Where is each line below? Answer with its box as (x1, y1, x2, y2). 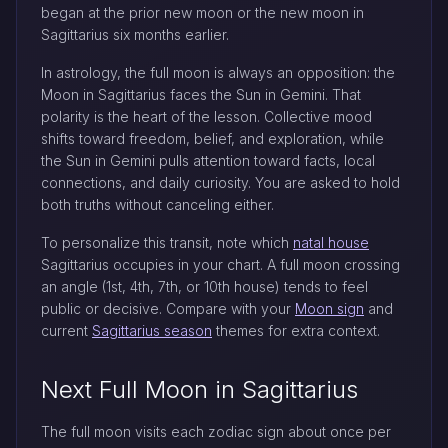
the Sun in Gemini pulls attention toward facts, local (41, 151, 375, 169)
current (41, 321, 92, 339)
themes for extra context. (212, 321, 380, 339)
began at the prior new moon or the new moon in (41, 3, 364, 21)
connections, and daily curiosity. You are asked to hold (41, 173, 400, 191)
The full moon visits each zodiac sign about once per (41, 422, 391, 440)
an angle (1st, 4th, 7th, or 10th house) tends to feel (41, 277, 368, 295)
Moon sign (295, 299, 364, 317)
